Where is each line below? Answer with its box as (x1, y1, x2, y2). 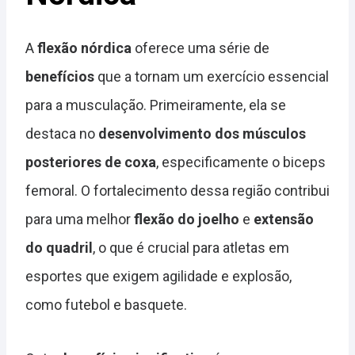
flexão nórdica (37, 40, 132, 57)
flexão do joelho (134, 211, 239, 228)
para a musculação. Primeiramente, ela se (25, 97, 286, 114)
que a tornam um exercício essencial (94, 68, 329, 86)
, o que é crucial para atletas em (93, 239, 289, 257)
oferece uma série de (132, 40, 269, 57)
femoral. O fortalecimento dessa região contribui (25, 182, 330, 200)
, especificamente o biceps (156, 154, 326, 171)
